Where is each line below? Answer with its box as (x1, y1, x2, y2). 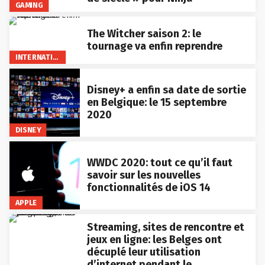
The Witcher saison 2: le (86, 27, 201, 41)
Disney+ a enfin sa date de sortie (86, 83, 246, 97)
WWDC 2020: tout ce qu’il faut (86, 156, 232, 169)
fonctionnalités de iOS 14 (86, 180, 211, 194)
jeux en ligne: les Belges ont (86, 232, 222, 246)
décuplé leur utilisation (86, 245, 201, 258)
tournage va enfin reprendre (86, 40, 222, 53)
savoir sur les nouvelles (86, 168, 201, 182)
